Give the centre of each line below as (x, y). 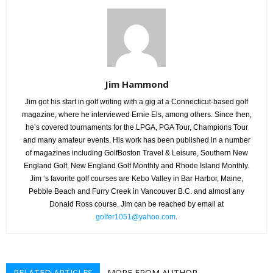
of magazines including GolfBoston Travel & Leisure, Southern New (136, 153)
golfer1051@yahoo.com (136, 217)
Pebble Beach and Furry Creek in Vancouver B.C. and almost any (136, 191)
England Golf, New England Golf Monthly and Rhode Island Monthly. (136, 165)
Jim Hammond (136, 84)
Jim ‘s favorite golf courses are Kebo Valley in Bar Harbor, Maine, (136, 178)
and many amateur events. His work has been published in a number (136, 140)
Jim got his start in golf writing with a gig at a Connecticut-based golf (136, 101)
